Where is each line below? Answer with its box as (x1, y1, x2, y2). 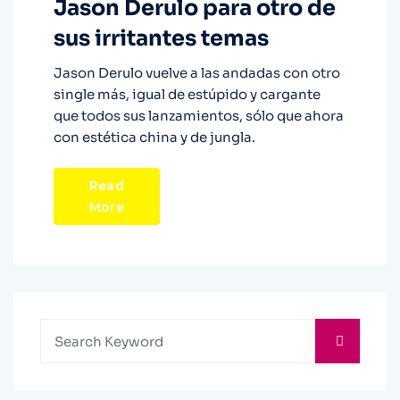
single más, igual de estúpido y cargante (54, 86, 321, 104)
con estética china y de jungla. (54, 129, 255, 146)
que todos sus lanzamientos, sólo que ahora (54, 107, 344, 125)
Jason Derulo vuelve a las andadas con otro (54, 64, 340, 82)
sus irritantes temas (54, 25, 269, 53)
